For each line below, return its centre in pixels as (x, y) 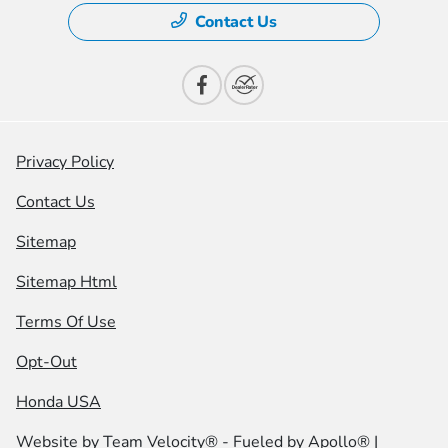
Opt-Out (46, 362)
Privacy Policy (65, 162)
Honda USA (58, 402)
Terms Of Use (66, 322)
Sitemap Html (66, 282)
